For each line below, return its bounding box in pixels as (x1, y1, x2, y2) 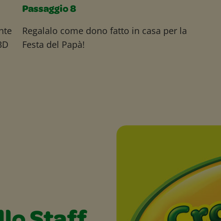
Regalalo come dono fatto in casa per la (22, 24, 187, 37)
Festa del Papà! (22, 38, 85, 50)
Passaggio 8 (22, 4, 76, 15)
